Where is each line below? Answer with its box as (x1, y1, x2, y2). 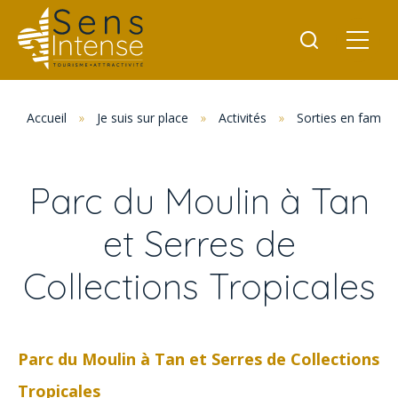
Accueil (27, 109, 67, 126)
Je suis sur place (97, 109, 188, 126)
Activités (219, 109, 267, 126)
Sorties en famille (297, 109, 396, 126)
